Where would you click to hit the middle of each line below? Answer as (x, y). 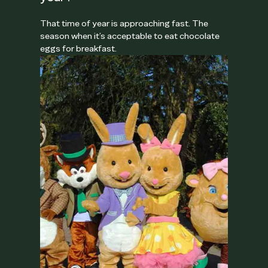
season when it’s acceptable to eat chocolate (130, 36)
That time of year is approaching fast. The (124, 23)
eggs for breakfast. (79, 48)
